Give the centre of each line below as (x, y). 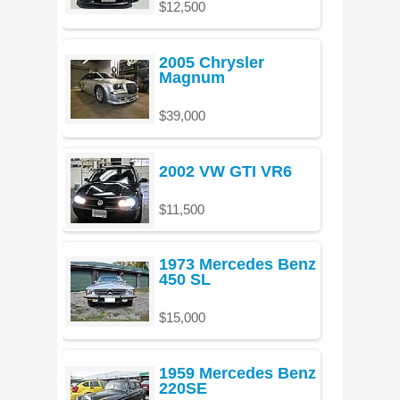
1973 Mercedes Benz (238, 265)
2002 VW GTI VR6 (226, 171)
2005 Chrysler (212, 62)
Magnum (192, 77)
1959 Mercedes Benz (238, 374)
